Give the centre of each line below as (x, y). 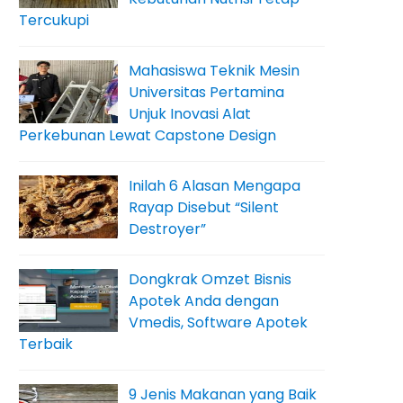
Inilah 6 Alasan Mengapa (215, 186)
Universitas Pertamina (206, 92)
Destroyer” (167, 229)
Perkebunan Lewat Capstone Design (148, 135)
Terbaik (46, 344)
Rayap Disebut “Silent (204, 207)
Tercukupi (54, 20)
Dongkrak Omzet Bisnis (210, 279)
